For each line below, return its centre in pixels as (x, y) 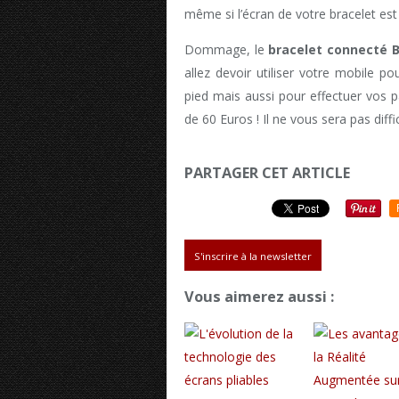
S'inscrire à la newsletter (253, 256)
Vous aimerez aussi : (259, 297)
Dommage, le (227, 50)
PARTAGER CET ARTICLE (267, 173)
